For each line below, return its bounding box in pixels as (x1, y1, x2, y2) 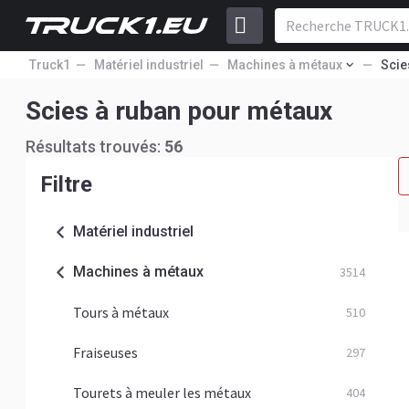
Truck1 (29, 58, 70, 72)
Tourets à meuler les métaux (73, 383, 251, 402)
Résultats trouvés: (26, 137, 164, 156)
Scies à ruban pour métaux (26, 96, 332, 126)
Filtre (40, 172, 92, 197)
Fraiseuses (73, 343, 138, 362)
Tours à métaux (73, 303, 169, 321)
